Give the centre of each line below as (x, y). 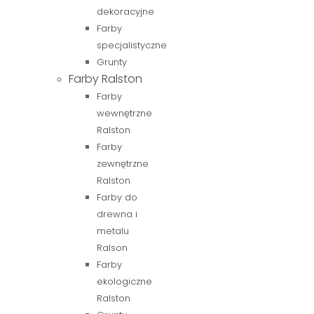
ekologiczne (124, 281)
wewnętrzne (124, 113)
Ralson (112, 248)
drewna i (117, 214)
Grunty (112, 62)
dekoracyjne (125, 12)
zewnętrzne (123, 164)
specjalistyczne (132, 45)
